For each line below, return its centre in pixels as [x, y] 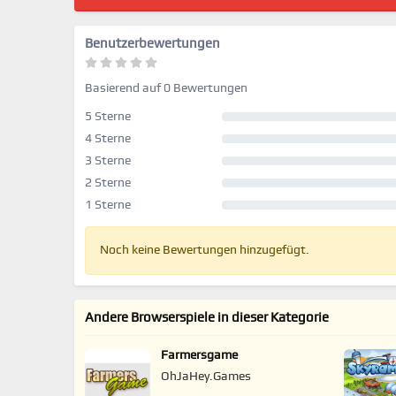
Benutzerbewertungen [152, 44]
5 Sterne [108, 117]
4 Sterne [108, 139]
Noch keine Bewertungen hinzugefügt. [205, 250]
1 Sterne [108, 205]
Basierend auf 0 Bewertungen [166, 88]
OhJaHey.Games [206, 377]
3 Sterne [108, 161]
